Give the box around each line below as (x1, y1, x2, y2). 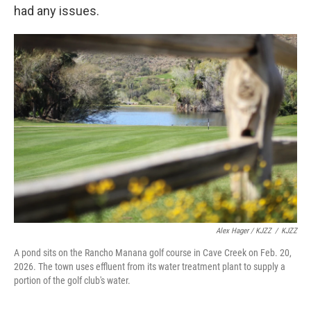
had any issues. (14, 3, 102, 18)
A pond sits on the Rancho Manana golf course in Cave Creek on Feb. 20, (14, 246, 292, 258)
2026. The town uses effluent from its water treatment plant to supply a (14, 260, 285, 272)
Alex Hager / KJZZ (216, 226, 271, 235)
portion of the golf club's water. (14, 274, 131, 286)
